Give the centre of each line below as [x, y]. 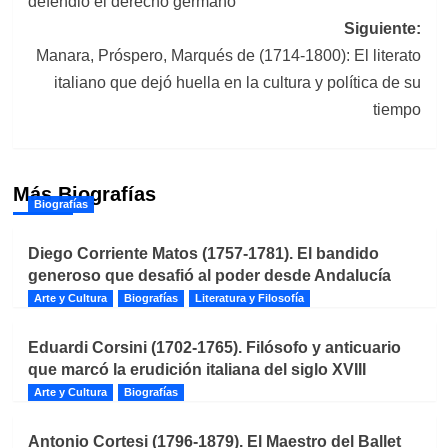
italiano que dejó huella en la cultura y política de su [237, 82]
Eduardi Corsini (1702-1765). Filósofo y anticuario [214, 347]
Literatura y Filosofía [249, 297]
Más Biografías [84, 193]
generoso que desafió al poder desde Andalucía [209, 275]
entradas [85, 20]
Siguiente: [382, 28]
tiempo [396, 109]
